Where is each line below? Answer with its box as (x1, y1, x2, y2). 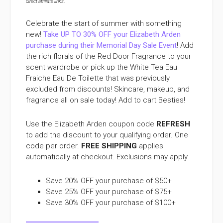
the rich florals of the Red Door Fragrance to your (26, 51, 192, 61)
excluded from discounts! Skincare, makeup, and (26, 84, 190, 94)
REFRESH (156, 119, 191, 128)
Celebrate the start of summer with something (26, 18, 182, 28)
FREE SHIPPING (81, 141, 137, 150)
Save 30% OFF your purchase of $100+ (46, 198, 176, 207)
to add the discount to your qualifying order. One (26, 130, 189, 139)
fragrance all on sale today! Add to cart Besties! (26, 95, 186, 105)
